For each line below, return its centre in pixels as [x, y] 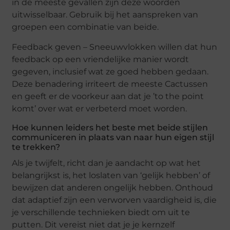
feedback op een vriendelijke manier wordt [101, 59]
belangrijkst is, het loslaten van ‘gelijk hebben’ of [111, 175]
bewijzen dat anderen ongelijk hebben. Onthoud [113, 187]
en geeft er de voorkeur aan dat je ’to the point [108, 96]
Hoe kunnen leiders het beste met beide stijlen [110, 127]
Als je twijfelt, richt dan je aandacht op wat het [107, 163]
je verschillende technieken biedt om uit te [101, 212]
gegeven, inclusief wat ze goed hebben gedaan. [110, 71]
